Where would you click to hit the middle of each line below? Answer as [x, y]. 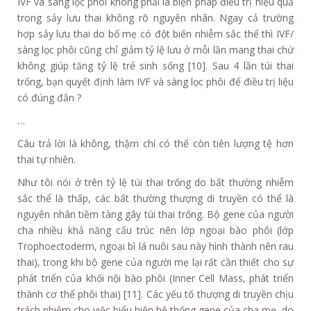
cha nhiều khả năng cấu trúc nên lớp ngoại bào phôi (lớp [155, 230]
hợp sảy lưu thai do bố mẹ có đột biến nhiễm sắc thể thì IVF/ [155, 33]
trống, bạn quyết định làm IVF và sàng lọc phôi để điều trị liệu [155, 81]
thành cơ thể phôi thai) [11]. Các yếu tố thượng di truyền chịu [155, 294]
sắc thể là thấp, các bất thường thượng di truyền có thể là [155, 198]
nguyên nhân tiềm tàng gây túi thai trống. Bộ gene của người [155, 214]
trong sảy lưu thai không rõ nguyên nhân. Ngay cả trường [155, 17]
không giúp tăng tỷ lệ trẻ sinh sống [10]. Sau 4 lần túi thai [155, 65]
